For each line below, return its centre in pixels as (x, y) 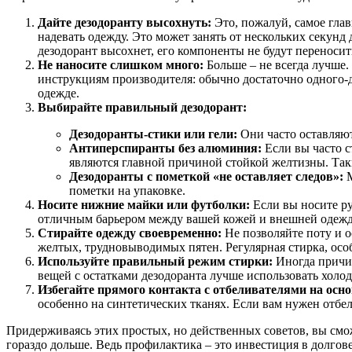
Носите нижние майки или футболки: (144, 205)
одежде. (59, 93)
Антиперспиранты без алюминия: (165, 148)
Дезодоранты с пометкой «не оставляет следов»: (206, 177)
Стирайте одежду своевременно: (130, 233)
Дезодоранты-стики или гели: (153, 134)
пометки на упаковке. (127, 191)
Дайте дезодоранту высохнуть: (125, 23)
